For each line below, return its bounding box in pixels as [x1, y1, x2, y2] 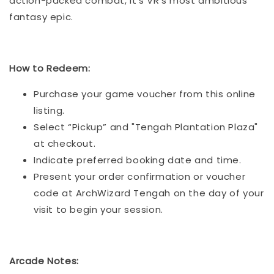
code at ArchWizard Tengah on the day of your [34, 186, 264, 199]
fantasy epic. [9, 10, 73, 23]
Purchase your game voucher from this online [34, 87, 256, 100]
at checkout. [34, 136, 98, 150]
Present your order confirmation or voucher [34, 169, 246, 183]
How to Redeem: [9, 61, 91, 75]
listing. [34, 103, 65, 117]
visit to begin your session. [34, 202, 163, 216]
